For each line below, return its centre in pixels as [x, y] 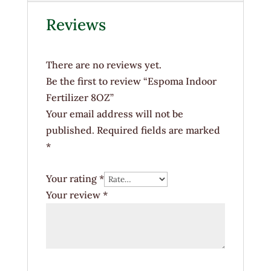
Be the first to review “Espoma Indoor [131, 81]
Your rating [72, 178]
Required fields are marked [158, 130]
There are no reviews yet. [103, 64]
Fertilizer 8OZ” [80, 97]
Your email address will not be [114, 113]
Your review [74, 194]
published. [70, 130]
